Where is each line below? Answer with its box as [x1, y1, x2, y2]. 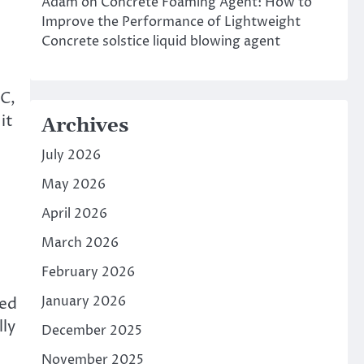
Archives [41, 114, 128, 138]
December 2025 [41, 322, 142, 340]
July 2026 [41, 146, 101, 164]
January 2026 [41, 292, 126, 310]
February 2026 [41, 263, 135, 281]
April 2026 [41, 205, 107, 223]
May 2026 [41, 175, 106, 193]
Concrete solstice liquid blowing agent [41, 32, 280, 50]
